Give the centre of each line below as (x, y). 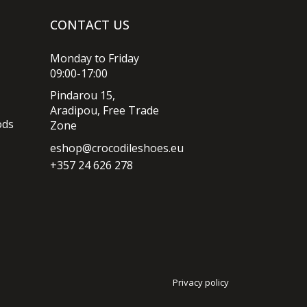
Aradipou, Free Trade (105, 110)
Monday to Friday (95, 58)
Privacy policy (201, 282)
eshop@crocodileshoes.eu (117, 148)
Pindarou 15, (83, 95)
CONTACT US (90, 25)
